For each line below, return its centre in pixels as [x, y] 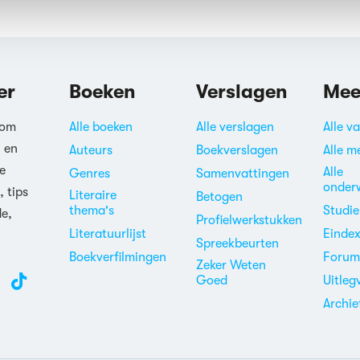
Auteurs [90, 150]
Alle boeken [100, 127]
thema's [91, 211]
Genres [89, 174]
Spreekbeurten [237, 243]
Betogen [219, 197]
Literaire [92, 195]
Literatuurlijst [107, 234]
